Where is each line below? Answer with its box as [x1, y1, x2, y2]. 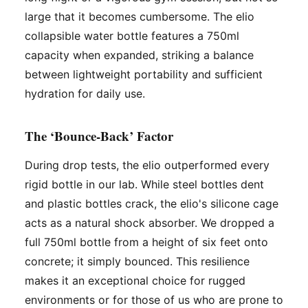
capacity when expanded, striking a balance [25, 48, 254, 63]
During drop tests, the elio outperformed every [25, 158, 269, 173]
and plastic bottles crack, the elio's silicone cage [25, 197, 278, 211]
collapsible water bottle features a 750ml [25, 29, 239, 43]
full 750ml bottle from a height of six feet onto [25, 235, 268, 250]
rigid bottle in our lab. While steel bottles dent [25, 177, 264, 192]
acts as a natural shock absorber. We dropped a [25, 216, 274, 230]
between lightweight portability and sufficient [25, 67, 263, 82]
